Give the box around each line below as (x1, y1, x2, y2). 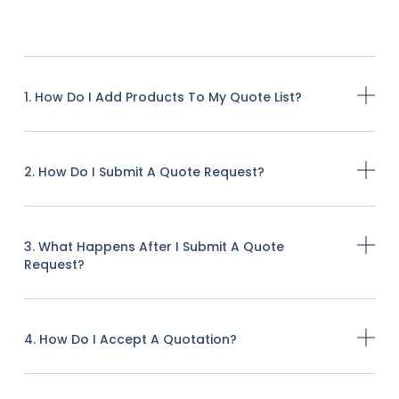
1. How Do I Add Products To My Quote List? (23, 87, 302, 106)
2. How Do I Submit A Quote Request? (23, 162, 265, 181)
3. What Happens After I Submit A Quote (23, 237, 284, 256)
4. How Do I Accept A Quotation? (23, 330, 237, 348)
